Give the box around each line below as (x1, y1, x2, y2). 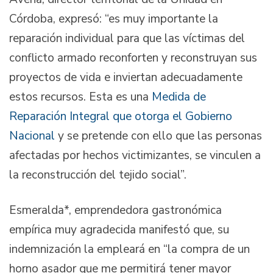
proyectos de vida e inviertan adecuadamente (9, 69, 243, 86)
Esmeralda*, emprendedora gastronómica (9, 202, 222, 218)
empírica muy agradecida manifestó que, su (9, 221, 229, 238)
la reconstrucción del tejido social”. (9, 167, 186, 183)
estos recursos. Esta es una (9, 89, 152, 105)
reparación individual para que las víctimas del (9, 30, 245, 47)
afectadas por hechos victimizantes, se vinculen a (9, 147, 261, 164)
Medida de (152, 89, 206, 105)
